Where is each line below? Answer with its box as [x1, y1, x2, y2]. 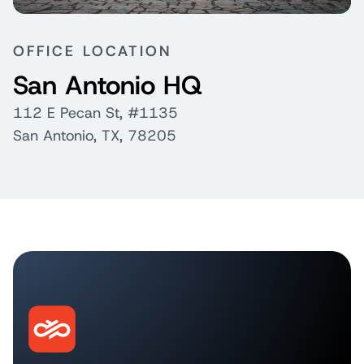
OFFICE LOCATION [13, 41, 171, 61]
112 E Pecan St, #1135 [13, 103, 178, 123]
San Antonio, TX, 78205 [13, 126, 176, 145]
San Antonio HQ [13, 68, 201, 102]
